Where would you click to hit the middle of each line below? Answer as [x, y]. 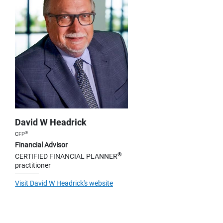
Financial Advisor [41, 145]
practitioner [33, 165]
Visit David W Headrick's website [64, 183]
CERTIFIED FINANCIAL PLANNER [66, 156]
